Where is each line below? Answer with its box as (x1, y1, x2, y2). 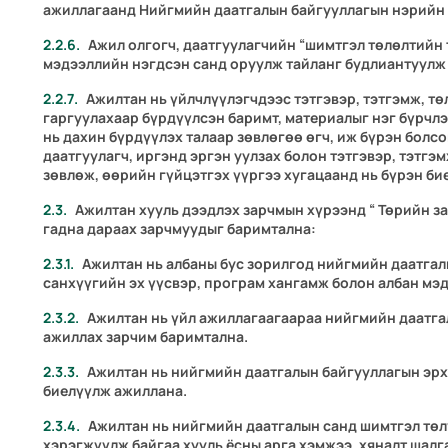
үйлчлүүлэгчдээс (170, 89, 292, 109)
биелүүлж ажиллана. (43, 381, 188, 401)
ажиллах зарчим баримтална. (43, 327, 249, 347)
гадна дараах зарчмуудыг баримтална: (43, 219, 317, 239)
